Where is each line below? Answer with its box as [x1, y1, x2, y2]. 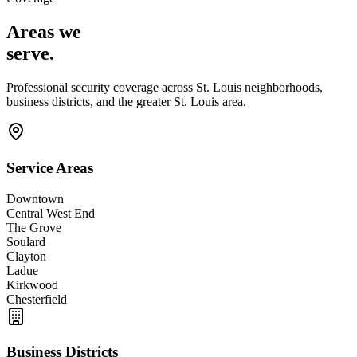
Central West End [6, 206, 95, 220]
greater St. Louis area [136, 95, 243, 109]
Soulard [6, 234, 45, 249]
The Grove [6, 220, 61, 234]
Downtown [6, 191, 64, 206]
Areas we [6, 22, 81, 43]
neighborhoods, [241, 80, 323, 95]
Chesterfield [6, 292, 67, 306]
